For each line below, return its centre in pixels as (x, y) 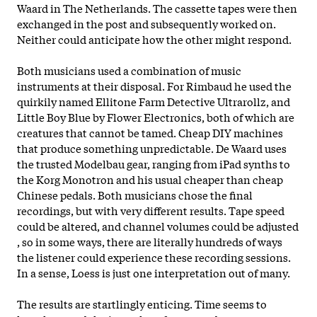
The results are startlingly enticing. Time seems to (142, 303)
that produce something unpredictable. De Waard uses (152, 148)
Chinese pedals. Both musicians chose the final (135, 194)
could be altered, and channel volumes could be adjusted (158, 225)
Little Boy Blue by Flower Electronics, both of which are (156, 116)
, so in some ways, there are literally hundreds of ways (150, 241)
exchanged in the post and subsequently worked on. (146, 23)
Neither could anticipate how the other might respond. (155, 39)
